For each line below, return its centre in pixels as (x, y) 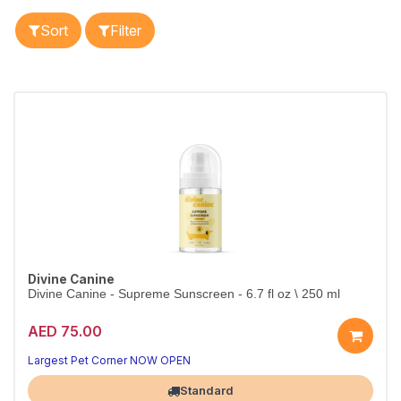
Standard (207, 390)
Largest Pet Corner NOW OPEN (109, 360)
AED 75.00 (65, 331)
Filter (126, 30)
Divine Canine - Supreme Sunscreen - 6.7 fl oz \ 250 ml (184, 294)
